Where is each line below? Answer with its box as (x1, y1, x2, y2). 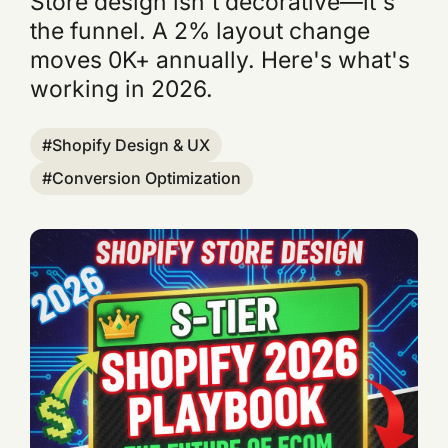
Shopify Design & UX (52, 134, 211, 155)
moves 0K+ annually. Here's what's (30, 45, 411, 74)
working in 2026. (30, 74, 214, 103)
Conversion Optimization (52, 168, 242, 189)
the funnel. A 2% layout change (30, 16, 371, 45)
